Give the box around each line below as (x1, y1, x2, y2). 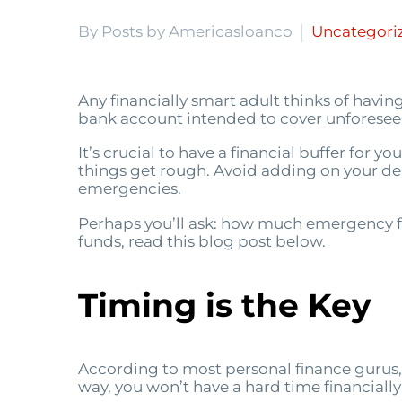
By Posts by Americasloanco (78, 22, 293, 40)
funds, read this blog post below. (78, 232, 326, 250)
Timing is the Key (78, 285, 371, 326)
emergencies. (78, 179, 181, 198)
